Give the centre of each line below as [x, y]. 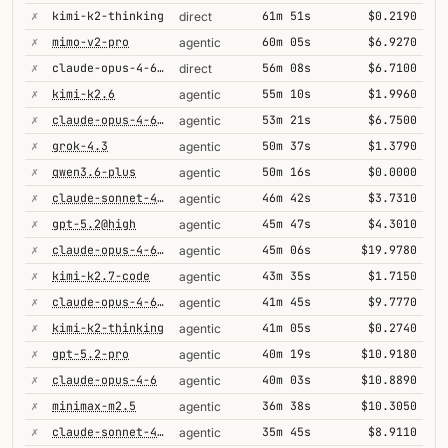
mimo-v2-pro [90, 41]
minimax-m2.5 [94, 405]
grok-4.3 [80, 145]
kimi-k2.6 [83, 93]
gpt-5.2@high [94, 223]
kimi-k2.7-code [101, 275]
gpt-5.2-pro [90, 353]
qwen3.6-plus [94, 171]
